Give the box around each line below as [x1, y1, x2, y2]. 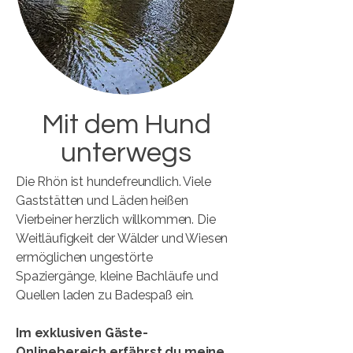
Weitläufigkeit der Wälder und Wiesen [16, 231, 229, 246]
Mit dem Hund [41, 110, 211, 139]
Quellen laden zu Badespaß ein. [16, 288, 195, 303]
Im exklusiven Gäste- [16, 325, 148, 340]
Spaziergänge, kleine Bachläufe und [16, 269, 218, 284]
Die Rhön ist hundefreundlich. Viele [16, 174, 211, 189]
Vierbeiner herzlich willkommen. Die [16, 212, 216, 227]
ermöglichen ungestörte [16, 250, 153, 265]
